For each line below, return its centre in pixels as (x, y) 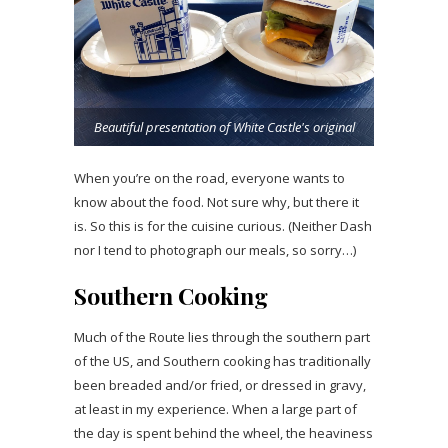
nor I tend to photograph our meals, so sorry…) (215, 249)
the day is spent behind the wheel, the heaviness (223, 432)
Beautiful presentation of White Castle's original (224, 126)
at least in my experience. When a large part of (215, 408)
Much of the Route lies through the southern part (222, 336)
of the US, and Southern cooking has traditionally (222, 360)
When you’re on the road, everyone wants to (209, 177)
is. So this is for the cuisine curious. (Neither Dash (223, 225)
